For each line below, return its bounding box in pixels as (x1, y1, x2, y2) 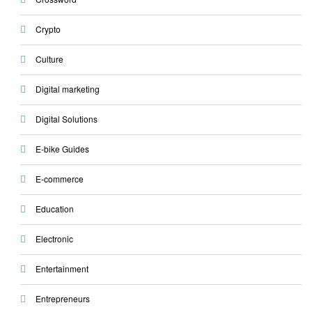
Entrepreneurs (35, 292, 90, 305)
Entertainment (35, 263, 88, 275)
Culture (35, 53, 63, 65)
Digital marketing (35, 83, 100, 95)
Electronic (35, 233, 73, 245)
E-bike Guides (35, 143, 89, 155)
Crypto (35, 23, 61, 36)
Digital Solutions (35, 113, 97, 125)
